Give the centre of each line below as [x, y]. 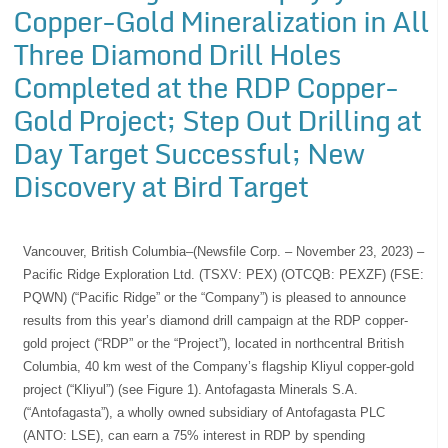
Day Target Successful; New [189, 152]
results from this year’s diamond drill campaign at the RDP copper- [216, 320]
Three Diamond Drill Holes [177, 53]
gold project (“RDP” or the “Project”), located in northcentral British [214, 343]
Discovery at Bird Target [161, 185]
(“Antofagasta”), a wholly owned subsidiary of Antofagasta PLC [204, 412]
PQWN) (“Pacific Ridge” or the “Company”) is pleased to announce [215, 297]
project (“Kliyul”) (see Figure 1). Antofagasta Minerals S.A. [191, 389]
